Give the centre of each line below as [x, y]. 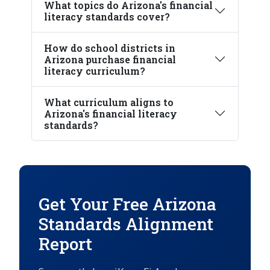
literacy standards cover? [107, 16]
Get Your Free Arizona [127, 204]
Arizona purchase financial [110, 59]
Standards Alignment [126, 224]
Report [65, 243]
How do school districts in [110, 48]
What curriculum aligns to [109, 102]
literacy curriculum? [95, 71]
